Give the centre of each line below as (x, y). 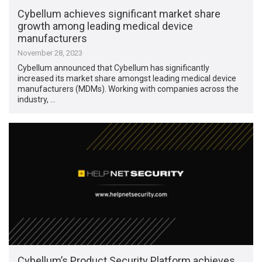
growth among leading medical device (106, 26)
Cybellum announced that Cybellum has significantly (114, 68)
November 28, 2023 (50, 53)
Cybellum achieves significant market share (119, 14)
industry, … (37, 100)
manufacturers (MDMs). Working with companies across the (128, 89)
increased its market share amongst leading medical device (127, 79)
